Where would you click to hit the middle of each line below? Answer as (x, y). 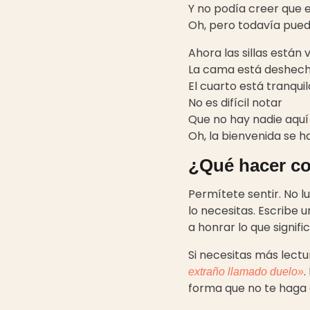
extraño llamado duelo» (246, 272)
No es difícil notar (235, 103)
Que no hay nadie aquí (248, 120)
